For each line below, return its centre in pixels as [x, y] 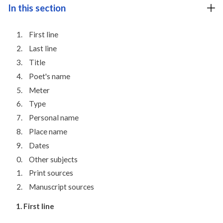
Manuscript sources [61, 187]
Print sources [51, 173]
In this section [37, 8]
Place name [48, 131]
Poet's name [49, 76]
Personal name [54, 118]
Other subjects [53, 159]
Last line [43, 49]
